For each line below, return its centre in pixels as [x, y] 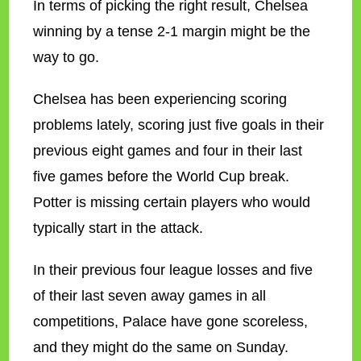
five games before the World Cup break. [162, 176]
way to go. [66, 57]
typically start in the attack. [118, 228]
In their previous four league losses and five [173, 270]
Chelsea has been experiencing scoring [160, 99]
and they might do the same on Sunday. [161, 347]
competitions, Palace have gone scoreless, [171, 322]
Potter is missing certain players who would [172, 202]
